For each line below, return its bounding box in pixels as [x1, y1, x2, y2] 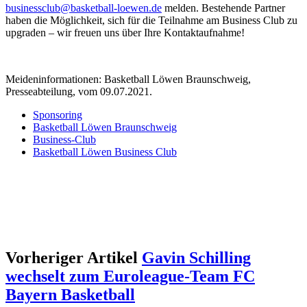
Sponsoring [33, 108, 82, 121]
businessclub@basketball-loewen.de [5, 1, 162, 14]
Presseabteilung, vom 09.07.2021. [5, 85, 152, 97]
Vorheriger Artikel [5, 248, 138, 267]
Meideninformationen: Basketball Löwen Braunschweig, [5, 73, 251, 85]
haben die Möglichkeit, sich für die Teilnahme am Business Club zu [5, 14, 297, 26]
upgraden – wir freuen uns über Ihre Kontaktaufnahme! [5, 26, 245, 38]
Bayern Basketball [5, 285, 135, 304]
